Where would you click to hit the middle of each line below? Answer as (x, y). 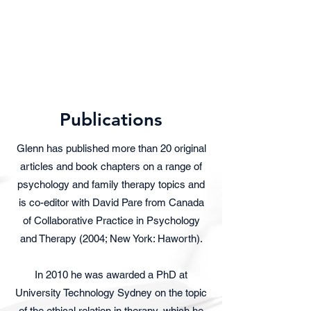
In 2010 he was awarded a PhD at (111, 275)
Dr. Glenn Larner (83, 28)
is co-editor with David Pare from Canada (111, 202)
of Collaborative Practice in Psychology (111, 220)
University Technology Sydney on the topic (111, 293)
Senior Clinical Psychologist (79, 52)
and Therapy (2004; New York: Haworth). (111, 238)
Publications (111, 120)
